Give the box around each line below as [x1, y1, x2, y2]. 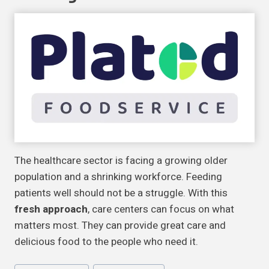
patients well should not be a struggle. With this [14, 186, 228, 201]
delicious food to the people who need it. [14, 234, 198, 250]
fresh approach [14, 202, 88, 217]
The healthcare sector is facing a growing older [14, 153, 228, 169]
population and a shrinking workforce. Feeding [14, 169, 222, 185]
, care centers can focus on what [88, 202, 234, 217]
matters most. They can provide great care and [14, 218, 226, 234]
